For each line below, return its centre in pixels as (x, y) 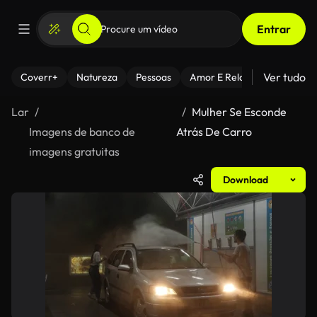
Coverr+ (39, 77)
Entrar (274, 29)
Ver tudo (284, 77)
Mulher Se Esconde (240, 112)
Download (246, 180)
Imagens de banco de (82, 132)
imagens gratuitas (74, 151)
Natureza (97, 77)
